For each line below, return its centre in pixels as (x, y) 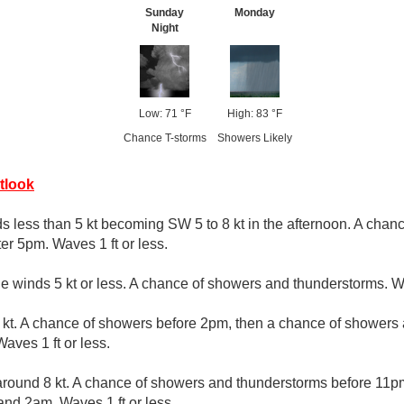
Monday (254, 13)
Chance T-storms (165, 138)
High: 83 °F (254, 114)
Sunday (165, 13)
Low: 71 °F (165, 114)
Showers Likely (254, 138)
